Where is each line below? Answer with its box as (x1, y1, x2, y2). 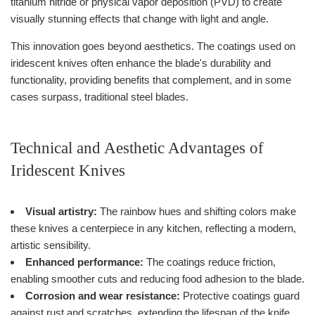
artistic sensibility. (11, 238, 91, 251)
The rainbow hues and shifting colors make (97, 205, 296, 217)
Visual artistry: (25, 205, 97, 217)
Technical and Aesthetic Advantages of (11, 139, 264, 157)
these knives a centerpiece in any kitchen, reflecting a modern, (11, 221, 296, 234)
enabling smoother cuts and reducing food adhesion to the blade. (11, 272, 304, 285)
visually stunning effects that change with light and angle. (11, 12, 269, 25)
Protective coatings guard (180, 289, 300, 302)
